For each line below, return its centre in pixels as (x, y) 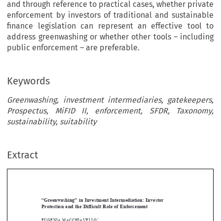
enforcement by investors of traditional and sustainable (110, 15)
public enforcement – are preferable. (74, 48)
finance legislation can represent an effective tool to (110, 26)
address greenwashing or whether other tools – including (110, 37)
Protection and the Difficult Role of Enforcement (92, 186)
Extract (23, 155)
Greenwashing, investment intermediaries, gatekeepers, (110, 100)
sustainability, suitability (52, 122)
